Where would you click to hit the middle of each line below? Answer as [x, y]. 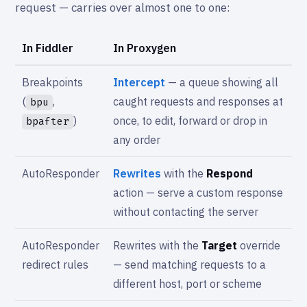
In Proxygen [145, 48]
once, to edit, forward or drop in [190, 121]
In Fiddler [48, 48]
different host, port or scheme [187, 284]
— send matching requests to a [189, 265]
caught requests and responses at [198, 102]
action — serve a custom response [198, 193]
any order [137, 140]
